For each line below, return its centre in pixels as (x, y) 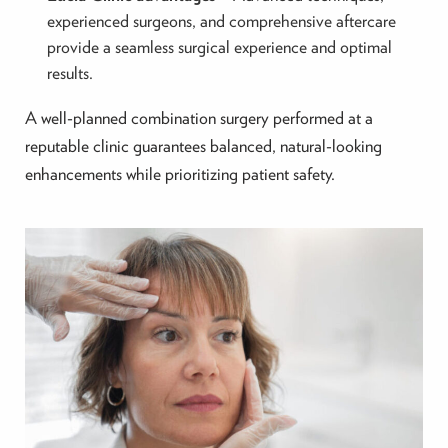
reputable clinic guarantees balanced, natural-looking (203, 145)
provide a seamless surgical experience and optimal (219, 47)
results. (69, 73)
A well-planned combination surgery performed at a (198, 117)
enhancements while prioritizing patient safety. (179, 173)
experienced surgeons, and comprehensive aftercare (221, 21)
